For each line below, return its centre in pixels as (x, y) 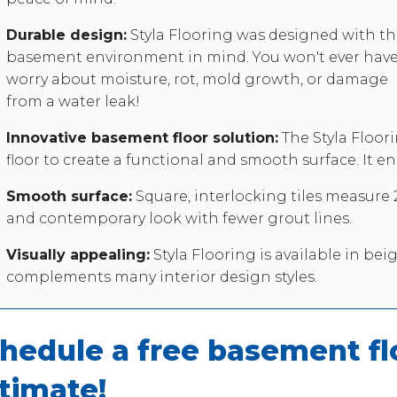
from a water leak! (73, 102)
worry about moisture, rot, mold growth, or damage (197, 80)
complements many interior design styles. (161, 277)
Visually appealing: (78, 255)
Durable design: (66, 35)
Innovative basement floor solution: (142, 138)
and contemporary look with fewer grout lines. (179, 219)
